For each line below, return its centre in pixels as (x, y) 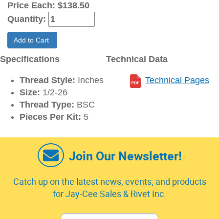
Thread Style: (47, 80)
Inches (89, 80)
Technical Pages (177, 80)
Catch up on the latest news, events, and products (109, 182)
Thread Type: (47, 105)
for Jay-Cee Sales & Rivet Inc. (109, 194)
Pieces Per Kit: (50, 117)
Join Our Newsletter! (125, 156)
